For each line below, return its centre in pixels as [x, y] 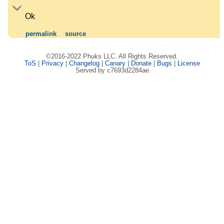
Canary [115, 63]
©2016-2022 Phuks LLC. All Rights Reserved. [112, 56]
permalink [41, 34]
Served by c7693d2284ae [112, 70]
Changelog [84, 63]
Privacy [52, 63]
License [188, 63]
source [76, 34]
